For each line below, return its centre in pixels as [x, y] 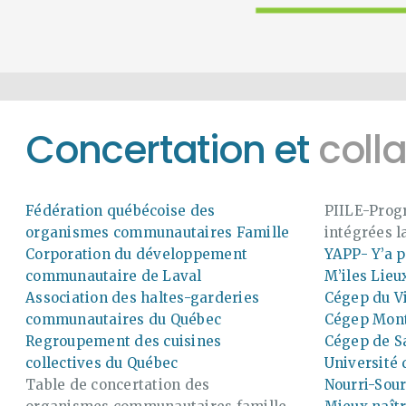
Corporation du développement [136, 254]
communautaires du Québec [123, 319]
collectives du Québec [102, 362]
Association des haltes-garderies [142, 297]
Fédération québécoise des [121, 210]
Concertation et [172, 150]
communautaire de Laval [114, 275]
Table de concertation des [118, 384]
